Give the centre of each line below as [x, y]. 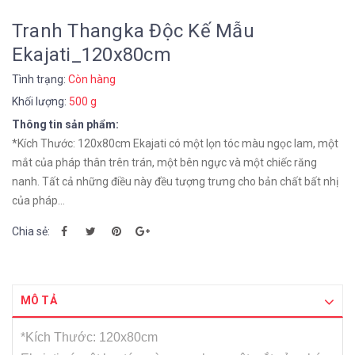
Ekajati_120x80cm [92, 55]
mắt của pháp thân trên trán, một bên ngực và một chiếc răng [164, 162]
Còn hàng [92, 79]
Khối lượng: [40, 101]
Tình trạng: [40, 79]
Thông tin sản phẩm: [65, 124]
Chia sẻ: [31, 231]
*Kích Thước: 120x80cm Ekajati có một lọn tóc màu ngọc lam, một [175, 143]
